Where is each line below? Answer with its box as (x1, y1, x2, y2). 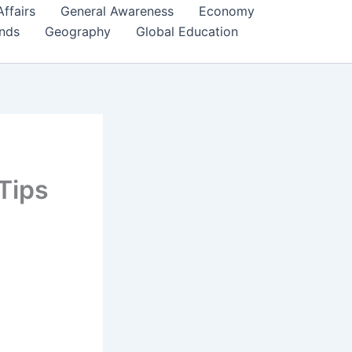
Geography (45, 24, 111, 39)
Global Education (136, 24, 238, 39)
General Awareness (60, 3, 174, 19)
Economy (199, 3, 255, 19)
